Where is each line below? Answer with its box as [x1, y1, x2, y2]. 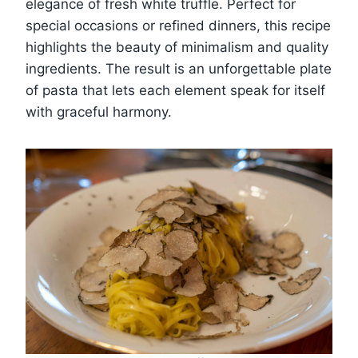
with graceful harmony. [26, 104, 172, 121]
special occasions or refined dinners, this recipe [26, 18, 331, 34]
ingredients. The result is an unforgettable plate [26, 61, 332, 78]
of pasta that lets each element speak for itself [26, 82, 325, 99]
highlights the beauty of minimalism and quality [26, 39, 328, 56]
